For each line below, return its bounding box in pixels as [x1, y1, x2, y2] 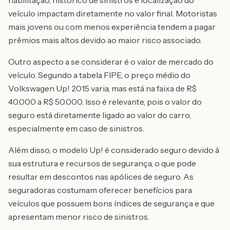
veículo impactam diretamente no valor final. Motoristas [8, 8, 217, 18]
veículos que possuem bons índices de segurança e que [8, 198, 215, 208]
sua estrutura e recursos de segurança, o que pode [8, 158, 196, 168]
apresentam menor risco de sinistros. [8, 212, 149, 222]
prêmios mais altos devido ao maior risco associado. [8, 35, 202, 45]
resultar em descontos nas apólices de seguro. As [8, 171, 194, 182]
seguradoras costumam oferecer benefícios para [8, 185, 192, 195]
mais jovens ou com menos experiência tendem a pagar [8, 22, 216, 32]
